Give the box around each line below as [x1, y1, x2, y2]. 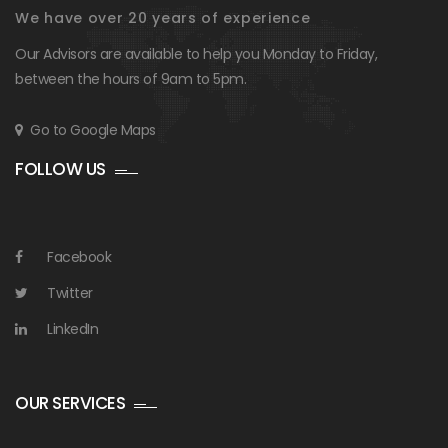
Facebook [47, 246, 111, 267]
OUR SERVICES [15, 390, 125, 415]
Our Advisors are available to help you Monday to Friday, [15, 43, 377, 64]
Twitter [47, 282, 93, 303]
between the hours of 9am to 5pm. [15, 68, 246, 89]
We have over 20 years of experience [15, 7, 311, 28]
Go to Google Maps [30, 119, 156, 140]
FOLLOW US [15, 156, 106, 181]
